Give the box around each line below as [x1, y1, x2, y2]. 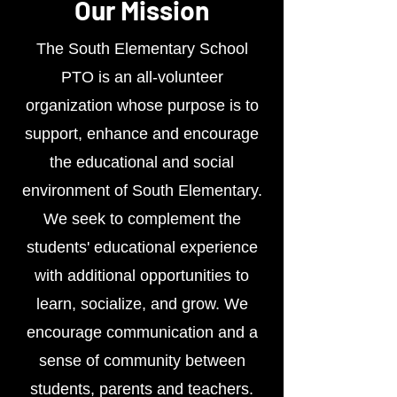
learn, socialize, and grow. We [35, 295, 248, 313]
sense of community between [38, 352, 245, 370]
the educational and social [50, 153, 234, 171]
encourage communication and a [26, 323, 258, 341]
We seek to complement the [43, 210, 241, 228]
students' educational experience [26, 238, 258, 256]
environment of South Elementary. [21, 182, 262, 199]
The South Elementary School [35, 40, 248, 58]
